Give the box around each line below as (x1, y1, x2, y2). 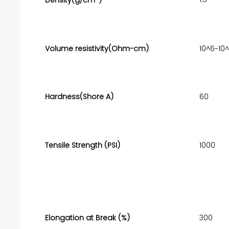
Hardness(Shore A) (44, 91, 113, 102)
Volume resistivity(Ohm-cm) (44, 43, 149, 54)
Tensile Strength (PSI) (44, 140, 120, 150)
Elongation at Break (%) (44, 212, 132, 223)
